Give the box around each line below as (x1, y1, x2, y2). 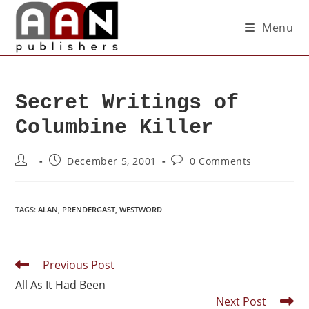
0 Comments (190, 154, 252, 168)
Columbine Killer (15, 116, 215, 139)
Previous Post (43, 257, 115, 272)
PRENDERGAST (62, 204, 116, 215)
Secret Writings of (15, 91, 239, 114)
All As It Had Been (15, 277, 106, 292)
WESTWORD (119, 204, 163, 215)
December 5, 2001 (67, 154, 157, 168)
